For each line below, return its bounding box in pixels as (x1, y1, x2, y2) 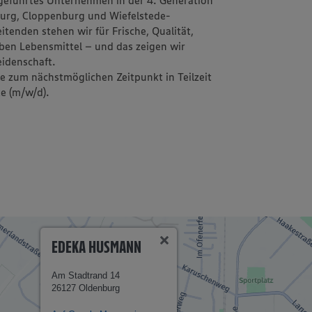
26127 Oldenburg (52, 283, 120, 293)
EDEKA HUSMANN (52, 237, 142, 257)
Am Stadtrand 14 (52, 270, 120, 281)
